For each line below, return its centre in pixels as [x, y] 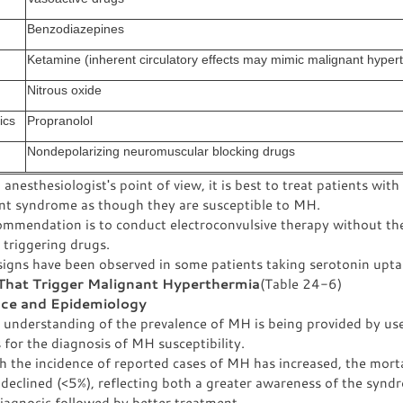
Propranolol [60, 121]
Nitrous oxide [64, 90]
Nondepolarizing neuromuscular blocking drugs [161, 152]
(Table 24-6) [301, 283]
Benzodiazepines [76, 29]
